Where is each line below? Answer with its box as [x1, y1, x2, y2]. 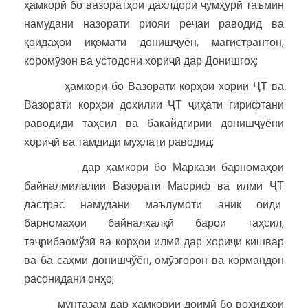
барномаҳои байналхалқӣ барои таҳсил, [24, 214, 284, 231]
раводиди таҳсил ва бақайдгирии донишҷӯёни [24, 115, 284, 131]
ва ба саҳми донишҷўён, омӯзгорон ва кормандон [24, 252, 284, 268]
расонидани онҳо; [24, 270, 114, 287]
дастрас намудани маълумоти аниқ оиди [24, 196, 284, 212]
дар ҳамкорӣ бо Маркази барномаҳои [24, 159, 284, 175]
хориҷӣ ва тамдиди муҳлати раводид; [24, 133, 214, 150]
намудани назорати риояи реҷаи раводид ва [24, 15, 284, 32]
